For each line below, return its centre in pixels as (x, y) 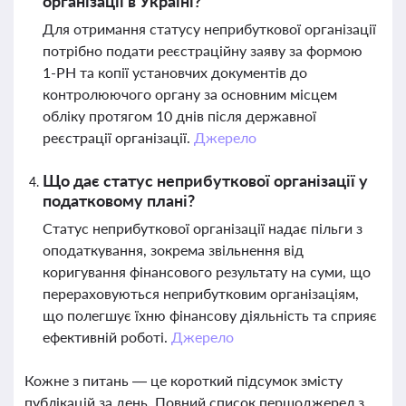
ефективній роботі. (107, 337)
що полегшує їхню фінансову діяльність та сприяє (210, 315)
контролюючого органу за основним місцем (190, 94)
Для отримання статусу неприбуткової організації (209, 29)
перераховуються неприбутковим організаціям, (201, 293)
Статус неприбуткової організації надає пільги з (203, 228)
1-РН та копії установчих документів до (175, 72)
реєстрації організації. (118, 137)
